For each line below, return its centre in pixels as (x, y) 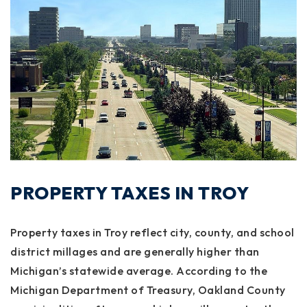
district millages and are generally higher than (135, 251)
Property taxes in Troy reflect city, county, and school (152, 232)
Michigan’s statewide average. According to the (139, 270)
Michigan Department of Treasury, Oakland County (148, 290)
